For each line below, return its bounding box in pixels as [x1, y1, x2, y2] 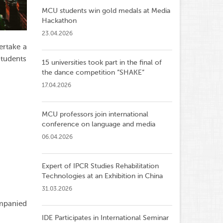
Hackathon [41, 17, 77, 24]
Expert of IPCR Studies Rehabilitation [41, 162, 159, 170]
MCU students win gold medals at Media [41, 7, 170, 14]
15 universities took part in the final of [41, 59, 162, 66]
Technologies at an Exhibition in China [41, 172, 163, 180]
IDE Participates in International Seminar [41, 214, 169, 222]
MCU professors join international [41, 111, 148, 118]
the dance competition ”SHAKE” [41, 69, 144, 76]
